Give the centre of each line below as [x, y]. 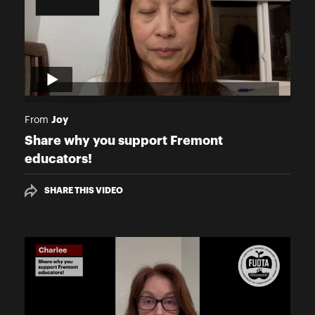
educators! [58, 159]
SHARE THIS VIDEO [84, 190]
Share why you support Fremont [124, 140]
